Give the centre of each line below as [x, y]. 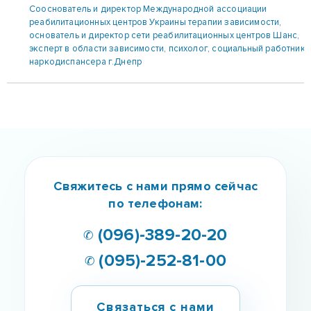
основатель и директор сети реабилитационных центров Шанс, [165, 36]
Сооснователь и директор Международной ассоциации [148, 9]
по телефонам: [155, 204]
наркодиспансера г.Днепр [86, 62]
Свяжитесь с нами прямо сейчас [155, 186]
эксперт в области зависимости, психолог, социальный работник [167, 49]
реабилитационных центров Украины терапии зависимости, [155, 23]
